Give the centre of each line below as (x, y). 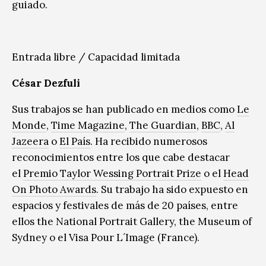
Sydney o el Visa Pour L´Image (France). (106, 237)
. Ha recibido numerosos (149, 141)
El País (75, 141)
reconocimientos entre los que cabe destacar (121, 157)
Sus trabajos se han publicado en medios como (124, 109)
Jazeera (30, 141)
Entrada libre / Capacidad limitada (96, 57)
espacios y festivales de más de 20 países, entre (125, 205)
